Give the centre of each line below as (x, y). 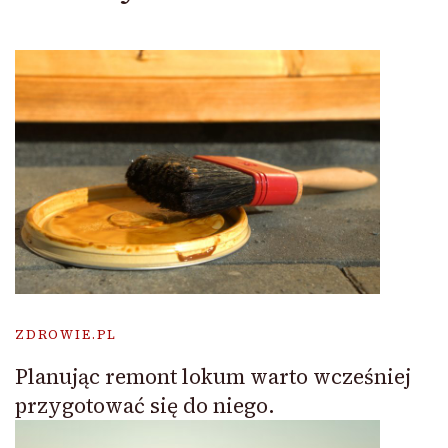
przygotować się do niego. (145, 405)
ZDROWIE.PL (66, 334)
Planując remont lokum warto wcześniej (213, 376)
